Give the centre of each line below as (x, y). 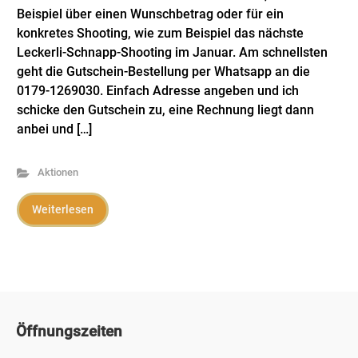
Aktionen (58, 172)
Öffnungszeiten (69, 331)
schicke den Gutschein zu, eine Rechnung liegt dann (165, 110)
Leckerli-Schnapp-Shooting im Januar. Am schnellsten (172, 52)
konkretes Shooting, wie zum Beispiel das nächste (160, 33)
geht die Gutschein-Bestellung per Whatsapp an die (163, 72)
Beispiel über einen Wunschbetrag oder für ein (150, 14)
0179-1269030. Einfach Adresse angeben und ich (158, 91)
